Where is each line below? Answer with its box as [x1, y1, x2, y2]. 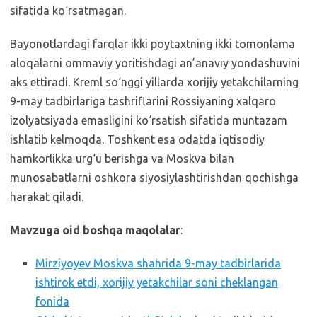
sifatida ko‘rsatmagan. [10, 4, 126, 17]
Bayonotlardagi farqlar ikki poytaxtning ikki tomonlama [10, 38, 295, 50]
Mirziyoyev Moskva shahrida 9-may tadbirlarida [35, 257, 281, 270]
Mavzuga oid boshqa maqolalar [10, 224, 180, 236]
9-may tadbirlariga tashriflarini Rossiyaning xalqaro [10, 95, 276, 108]
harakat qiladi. [10, 190, 83, 203]
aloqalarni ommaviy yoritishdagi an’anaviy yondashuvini [10, 57, 300, 69]
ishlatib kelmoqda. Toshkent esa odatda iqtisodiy [10, 133, 265, 146]
